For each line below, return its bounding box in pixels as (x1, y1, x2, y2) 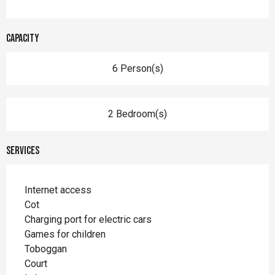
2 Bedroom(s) (108, 107, 167, 120)
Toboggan (25, 242, 67, 255)
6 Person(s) (112, 62, 163, 74)
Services (6, 144, 39, 157)
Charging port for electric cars (25, 213, 152, 225)
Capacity (6, 31, 39, 45)
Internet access (25, 184, 91, 196)
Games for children (25, 228, 106, 240)
